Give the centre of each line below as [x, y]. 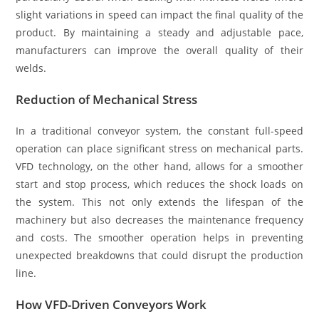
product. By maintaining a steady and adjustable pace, [159, 33]
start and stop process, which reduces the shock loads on [159, 184]
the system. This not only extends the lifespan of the [159, 202]
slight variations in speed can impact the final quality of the [159, 15]
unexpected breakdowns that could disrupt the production [159, 256]
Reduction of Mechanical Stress [107, 100]
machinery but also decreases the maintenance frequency [159, 220]
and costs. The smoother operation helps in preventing [159, 238]
